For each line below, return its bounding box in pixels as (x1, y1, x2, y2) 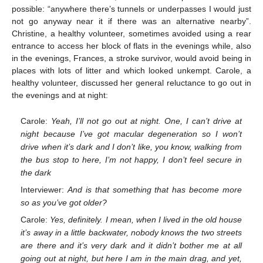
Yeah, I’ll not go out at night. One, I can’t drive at (51, 116, 242, 126)
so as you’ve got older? (21, 197, 107, 207)
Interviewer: (21, 184, 68, 194)
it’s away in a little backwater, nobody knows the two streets (21, 227, 242, 237)
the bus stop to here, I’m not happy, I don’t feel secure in (21, 154, 242, 164)
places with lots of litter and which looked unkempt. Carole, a (12, 66, 251, 75)
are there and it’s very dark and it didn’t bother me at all (21, 240, 242, 250)
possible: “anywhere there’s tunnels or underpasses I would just (12, 4, 251, 14)
